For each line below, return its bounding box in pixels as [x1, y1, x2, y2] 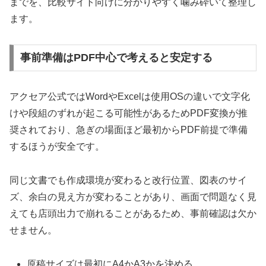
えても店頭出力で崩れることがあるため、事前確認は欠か [9, 208, 256, 219]
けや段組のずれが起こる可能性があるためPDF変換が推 [9, 108, 248, 119]
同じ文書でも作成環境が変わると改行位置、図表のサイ [9, 175, 247, 186]
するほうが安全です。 [9, 141, 104, 152]
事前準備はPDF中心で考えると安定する [20, 52, 213, 64]
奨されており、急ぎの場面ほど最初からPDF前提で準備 [9, 125, 248, 135]
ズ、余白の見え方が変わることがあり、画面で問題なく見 [9, 192, 256, 202]
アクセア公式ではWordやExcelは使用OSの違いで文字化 [9, 91, 250, 102]
